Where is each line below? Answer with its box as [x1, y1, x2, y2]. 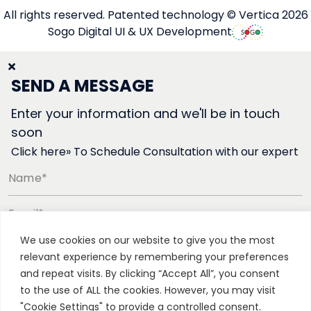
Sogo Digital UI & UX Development [48, 24, 232, 40]
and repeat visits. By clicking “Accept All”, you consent [20, 266, 280, 280]
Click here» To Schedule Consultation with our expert [11, 144, 299, 160]
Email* [8, 205, 44, 221]
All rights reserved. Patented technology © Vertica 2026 [3, 7, 308, 24]
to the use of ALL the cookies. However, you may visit [20, 283, 276, 297]
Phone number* [8, 240, 97, 257]
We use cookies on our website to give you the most [20, 233, 275, 247]
